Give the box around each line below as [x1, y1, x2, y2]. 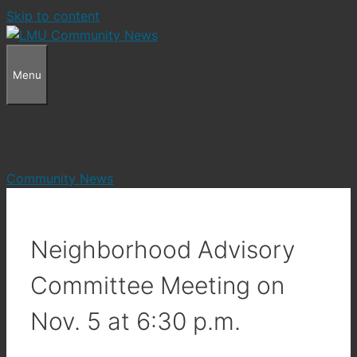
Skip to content [6, 8, 100, 24]
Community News [6, 171, 113, 186]
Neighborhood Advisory [30, 234, 295, 264]
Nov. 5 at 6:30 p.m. [30, 306, 241, 335]
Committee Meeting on [30, 270, 284, 300]
